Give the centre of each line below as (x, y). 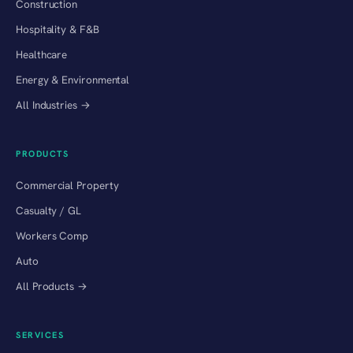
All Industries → (53, 104)
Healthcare (42, 54)
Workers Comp (52, 235)
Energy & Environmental (73, 79)
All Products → (52, 286)
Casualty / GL (48, 210)
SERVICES (40, 334)
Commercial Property (67, 185)
